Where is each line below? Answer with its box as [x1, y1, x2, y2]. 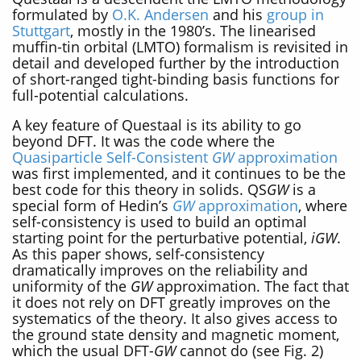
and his [209, 4, 267, 24]
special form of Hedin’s [12, 196, 172, 216]
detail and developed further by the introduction [12, 52, 339, 73]
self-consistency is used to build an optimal [12, 212, 307, 232]
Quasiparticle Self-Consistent [12, 147, 212, 168]
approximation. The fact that [152, 276, 349, 297]
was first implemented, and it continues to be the [12, 164, 346, 184]
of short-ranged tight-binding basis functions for [12, 68, 339, 89]
